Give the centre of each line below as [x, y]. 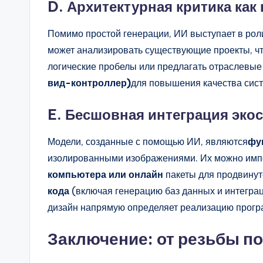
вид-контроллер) [89, 83]
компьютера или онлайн [105, 175]
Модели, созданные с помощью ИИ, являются [148, 142]
